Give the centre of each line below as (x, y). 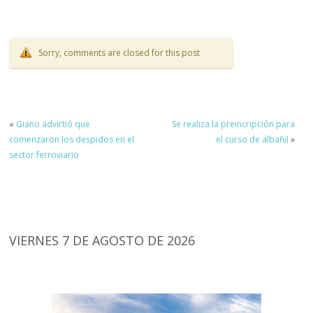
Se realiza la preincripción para (233, 124)
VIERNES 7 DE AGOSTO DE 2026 (102, 240)
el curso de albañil (252, 139)
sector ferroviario (44, 154)
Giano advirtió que (53, 124)
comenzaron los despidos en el (72, 139)
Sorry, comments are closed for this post (119, 53)
